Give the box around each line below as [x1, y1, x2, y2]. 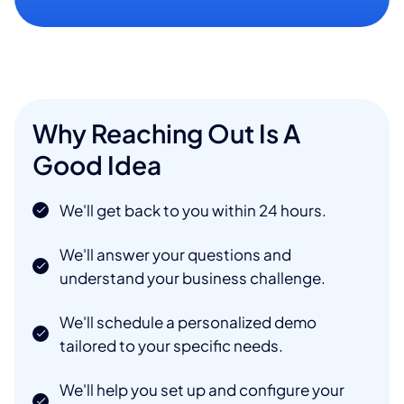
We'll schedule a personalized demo [60, 311, 317, 332]
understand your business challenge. [60, 267, 326, 288]
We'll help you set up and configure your [60, 379, 344, 399]
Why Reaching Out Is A [32, 116, 300, 149]
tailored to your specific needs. [60, 335, 283, 355]
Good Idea [32, 148, 161, 180]
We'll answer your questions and [60, 243, 291, 264]
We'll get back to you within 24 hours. [60, 199, 326, 220]
